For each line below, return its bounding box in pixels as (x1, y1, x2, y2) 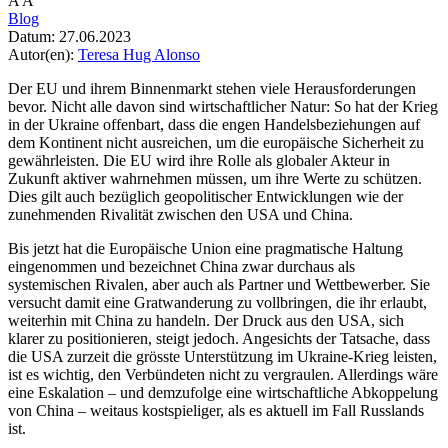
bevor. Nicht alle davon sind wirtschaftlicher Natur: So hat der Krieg (8, 98, 438, 116)
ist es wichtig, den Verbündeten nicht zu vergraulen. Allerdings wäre (8, 366, 438, 384)
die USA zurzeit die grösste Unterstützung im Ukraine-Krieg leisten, (8, 348, 437, 366)
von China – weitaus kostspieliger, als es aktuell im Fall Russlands (8, 402, 424, 420)
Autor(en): (8, 46, 74, 64)
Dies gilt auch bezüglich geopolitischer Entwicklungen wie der (8, 188, 403, 206)
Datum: (8, 28, 55, 46)
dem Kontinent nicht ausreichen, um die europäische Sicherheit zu (8, 134, 424, 152)
